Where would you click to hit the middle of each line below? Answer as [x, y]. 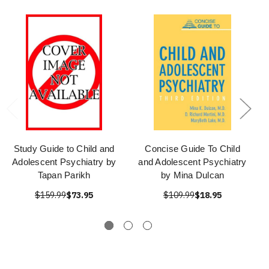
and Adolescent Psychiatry [192, 162]
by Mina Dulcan [192, 175]
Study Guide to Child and [64, 149]
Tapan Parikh [64, 175]
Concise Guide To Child [192, 149]
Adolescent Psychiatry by [64, 162]
